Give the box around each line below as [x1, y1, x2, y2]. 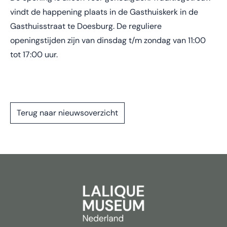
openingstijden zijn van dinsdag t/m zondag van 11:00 [10, 34, 206, 46]
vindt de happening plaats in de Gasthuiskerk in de [10, 6, 198, 17]
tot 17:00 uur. [10, 49, 60, 60]
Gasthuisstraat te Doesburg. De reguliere [10, 20, 162, 31]
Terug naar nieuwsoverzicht [17, 107, 118, 118]
